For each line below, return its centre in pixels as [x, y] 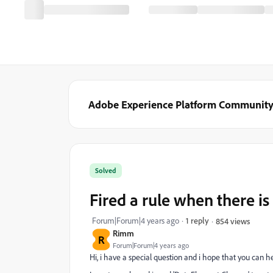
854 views [233, 221]
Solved [106, 170]
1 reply [197, 220]
